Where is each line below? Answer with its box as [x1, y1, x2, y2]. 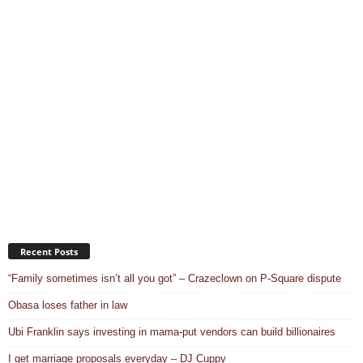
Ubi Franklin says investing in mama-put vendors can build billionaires [8, 325, 335, 338]
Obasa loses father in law [8, 298, 127, 311]
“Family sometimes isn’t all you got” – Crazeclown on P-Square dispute [8, 271, 341, 284]
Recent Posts [20, 245, 78, 258]
